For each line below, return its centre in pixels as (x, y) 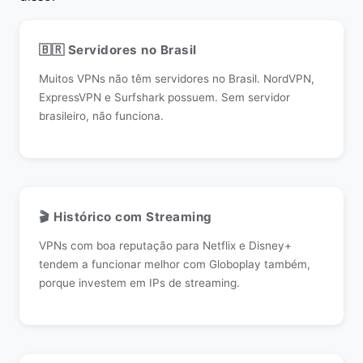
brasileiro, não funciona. (101, 116)
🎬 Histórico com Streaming (126, 217)
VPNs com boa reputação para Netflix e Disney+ (165, 246)
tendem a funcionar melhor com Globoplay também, (175, 264)
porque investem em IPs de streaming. (139, 283)
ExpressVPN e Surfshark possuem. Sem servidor (164, 97)
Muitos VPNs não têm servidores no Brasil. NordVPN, (177, 79)
